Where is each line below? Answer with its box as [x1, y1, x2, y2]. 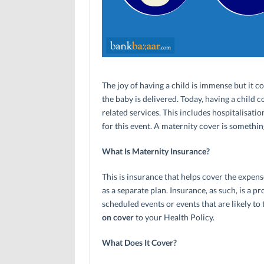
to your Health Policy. [133, 212, 214, 222]
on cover [101, 212, 134, 222]
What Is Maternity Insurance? [101, 146, 210, 156]
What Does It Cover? [101, 237, 177, 247]
